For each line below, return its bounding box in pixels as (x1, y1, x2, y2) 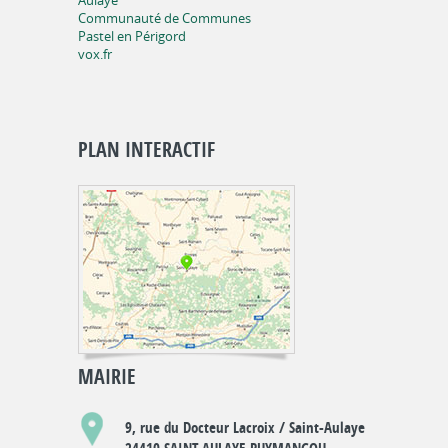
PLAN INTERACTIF (78, 136, 215, 163)
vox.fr (78, 45, 112, 63)
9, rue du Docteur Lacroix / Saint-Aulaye (125, 417, 365, 438)
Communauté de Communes (78, 9, 251, 27)
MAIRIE (78, 363, 136, 390)
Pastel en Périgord (78, 27, 186, 45)
